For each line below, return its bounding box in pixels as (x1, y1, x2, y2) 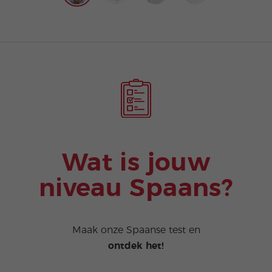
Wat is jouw (62, 150, 210, 176)
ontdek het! (108, 241, 164, 251)
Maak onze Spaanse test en (72, 225, 200, 236)
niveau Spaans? (38, 175, 234, 202)
